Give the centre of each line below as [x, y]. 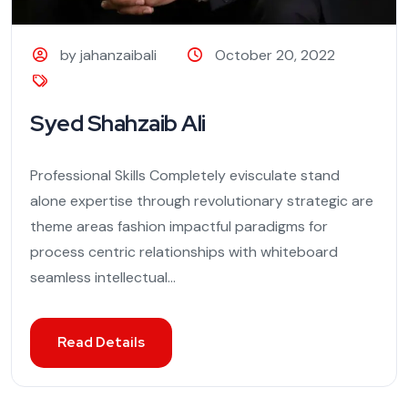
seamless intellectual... [103, 278]
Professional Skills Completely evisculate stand [185, 176]
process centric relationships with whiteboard [184, 252]
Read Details [101, 343]
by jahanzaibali [109, 56]
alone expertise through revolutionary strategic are [202, 201]
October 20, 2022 [275, 56]
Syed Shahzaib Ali [118, 124]
